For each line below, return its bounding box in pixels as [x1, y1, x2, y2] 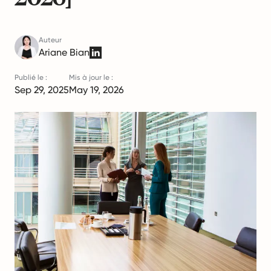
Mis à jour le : [69, 73, 113, 82]
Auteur [39, 36, 62, 44]
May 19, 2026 [69, 84, 124, 96]
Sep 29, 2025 [15, 84, 69, 96]
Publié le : [15, 73, 47, 82]
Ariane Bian [39, 47, 90, 58]
